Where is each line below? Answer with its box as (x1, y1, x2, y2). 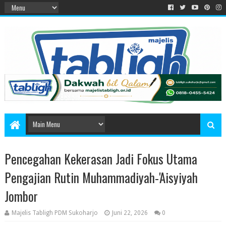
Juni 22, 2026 (111, 209, 148, 217)
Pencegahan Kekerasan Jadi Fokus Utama (4, 149, 197, 168)
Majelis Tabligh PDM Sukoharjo (11, 209, 98, 217)
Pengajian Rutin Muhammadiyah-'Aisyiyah (4, 168, 198, 187)
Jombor (4, 187, 38, 206)
